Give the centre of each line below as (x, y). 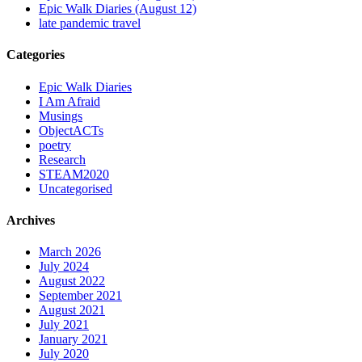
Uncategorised (76, 188)
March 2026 (70, 252)
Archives (31, 220)
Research (62, 159)
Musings (61, 116)
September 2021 (80, 296)
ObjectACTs (71, 130)
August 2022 (72, 281)
